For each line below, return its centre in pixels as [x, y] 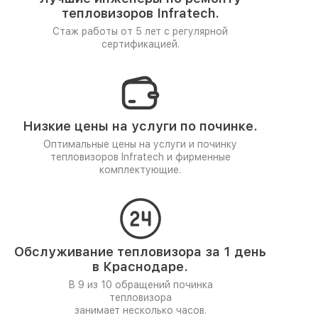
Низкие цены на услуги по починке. [140, 126]
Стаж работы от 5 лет [108, 31]
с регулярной [196, 31]
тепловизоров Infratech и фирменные [140, 157]
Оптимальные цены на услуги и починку [140, 144]
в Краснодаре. [140, 267]
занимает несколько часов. [140, 310]
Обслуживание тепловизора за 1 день [140, 252]
